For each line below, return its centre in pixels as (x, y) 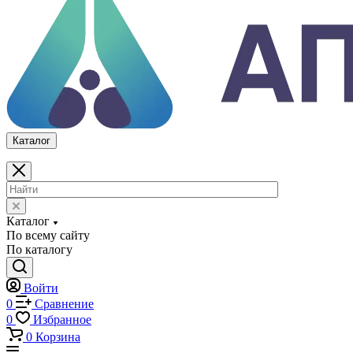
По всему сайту (48, 302)
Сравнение (64, 9)
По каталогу (39, 316)
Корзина (58, 42)
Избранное (62, 25)
